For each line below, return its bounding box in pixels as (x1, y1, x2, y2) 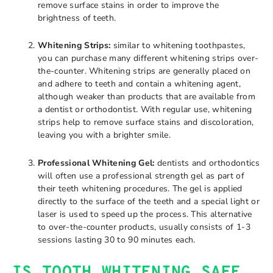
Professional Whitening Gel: (38, 157, 155, 169)
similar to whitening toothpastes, (110, 40, 246, 51)
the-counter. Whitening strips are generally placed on (38, 65, 250, 77)
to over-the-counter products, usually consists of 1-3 (38, 221, 250, 233)
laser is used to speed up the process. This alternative (38, 208, 252, 220)
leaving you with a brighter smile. (38, 129, 171, 141)
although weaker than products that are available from (38, 91, 255, 102)
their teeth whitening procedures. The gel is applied (38, 182, 243, 194)
